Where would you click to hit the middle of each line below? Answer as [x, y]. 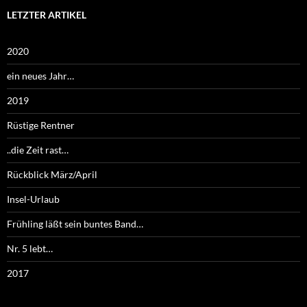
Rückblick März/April [52, 174]
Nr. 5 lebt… [30, 248]
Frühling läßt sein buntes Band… [75, 223]
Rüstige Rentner [41, 125]
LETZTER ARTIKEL [47, 14]
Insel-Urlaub [33, 199]
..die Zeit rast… [38, 149]
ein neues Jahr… [40, 75]
